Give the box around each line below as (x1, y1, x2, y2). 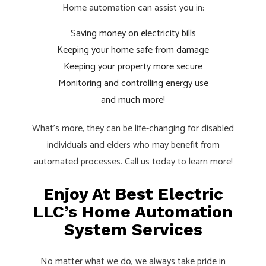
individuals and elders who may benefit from (46, 137, 220, 153)
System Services (64, 219, 202, 239)
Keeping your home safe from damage (57, 42, 209, 58)
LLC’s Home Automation (33, 201, 233, 221)
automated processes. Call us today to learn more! (33, 153, 233, 170)
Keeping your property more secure (64, 58, 202, 75)
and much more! (101, 91, 165, 108)
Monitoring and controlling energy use (58, 75, 208, 91)
